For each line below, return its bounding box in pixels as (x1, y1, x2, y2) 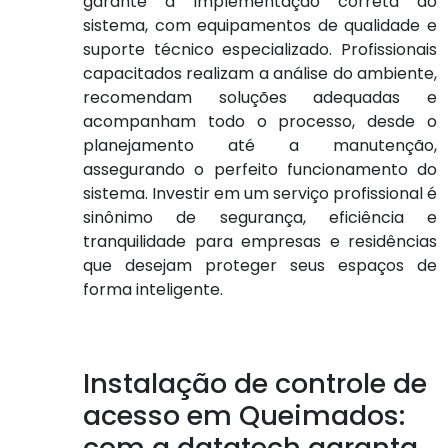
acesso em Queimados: (83, 397, 405, 434)
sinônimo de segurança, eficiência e (83, 206, 437, 229)
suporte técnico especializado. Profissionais (83, 38, 437, 61)
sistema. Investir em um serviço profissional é (83, 182, 437, 205)
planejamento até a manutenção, (83, 134, 437, 157)
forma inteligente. (83, 278, 223, 301)
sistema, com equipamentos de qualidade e (83, 14, 437, 37)
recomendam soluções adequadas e (83, 86, 437, 109)
